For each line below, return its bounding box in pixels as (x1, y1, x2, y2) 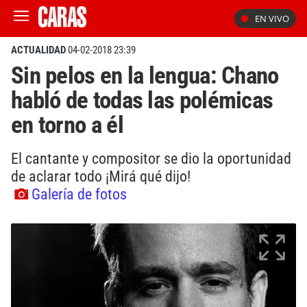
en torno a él (11, 110, 123, 139)
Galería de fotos (32, 184, 127, 203)
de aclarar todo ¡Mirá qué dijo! (11, 167, 191, 185)
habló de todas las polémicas (11, 86, 273, 114)
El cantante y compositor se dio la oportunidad (11, 149, 291, 167)
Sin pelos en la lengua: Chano (11, 61, 279, 90)
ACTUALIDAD (11, 44, 66, 56)
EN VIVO (255, 12, 289, 25)
